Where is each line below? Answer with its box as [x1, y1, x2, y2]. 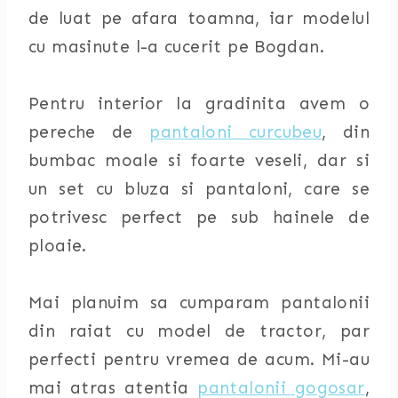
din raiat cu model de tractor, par [28, 321, 370, 341]
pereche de [28, 122, 150, 142]
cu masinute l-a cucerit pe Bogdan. [28, 36, 324, 57]
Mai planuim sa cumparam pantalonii [28, 292, 370, 313]
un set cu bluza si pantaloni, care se [28, 179, 370, 199]
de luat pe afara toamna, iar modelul [28, 8, 370, 28]
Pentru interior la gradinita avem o [28, 93, 370, 114]
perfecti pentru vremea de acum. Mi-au [28, 349, 370, 370]
